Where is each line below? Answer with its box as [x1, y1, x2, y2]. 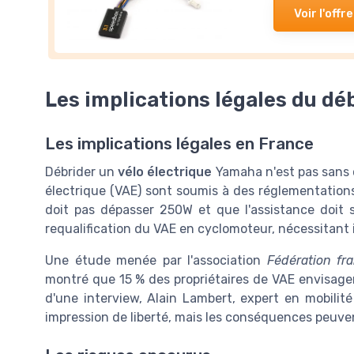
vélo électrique [118, 164, 213, 179]
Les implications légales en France [45, 134, 314, 153]
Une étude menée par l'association [45, 252, 267, 268]
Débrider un [45, 164, 119, 179]
